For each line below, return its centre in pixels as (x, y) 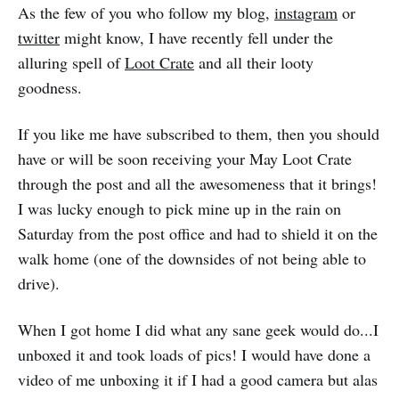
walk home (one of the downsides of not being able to (192, 258)
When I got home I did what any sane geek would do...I (198, 330)
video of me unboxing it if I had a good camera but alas (198, 379)
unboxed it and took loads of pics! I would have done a (194, 354)
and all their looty (254, 62)
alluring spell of (71, 62)
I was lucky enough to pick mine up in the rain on (179, 208)
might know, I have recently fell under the (196, 37)
